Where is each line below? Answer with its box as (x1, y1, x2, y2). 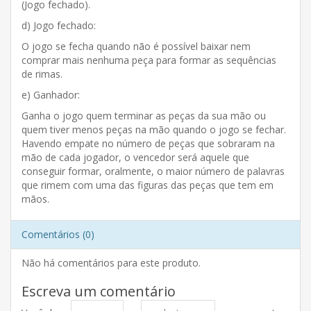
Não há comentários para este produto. (22, 255, 201, 269)
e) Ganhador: (22, 87, 80, 101)
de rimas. (22, 67, 62, 81)
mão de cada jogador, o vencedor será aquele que (22, 150, 249, 164)
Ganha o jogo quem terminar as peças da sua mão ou (22, 108, 266, 122)
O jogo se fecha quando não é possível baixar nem (22, 39, 251, 53)
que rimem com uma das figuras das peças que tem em (22, 178, 274, 192)
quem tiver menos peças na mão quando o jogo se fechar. (22, 122, 286, 136)
